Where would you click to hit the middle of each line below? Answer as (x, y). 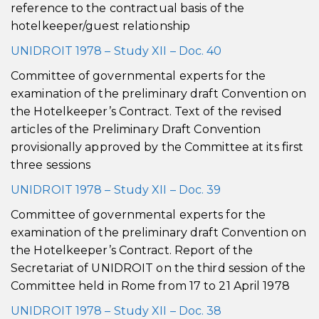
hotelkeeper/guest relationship (101, 26)
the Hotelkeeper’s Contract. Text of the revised (146, 111)
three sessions (51, 165)
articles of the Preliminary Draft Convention (136, 129)
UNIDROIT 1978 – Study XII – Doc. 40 (116, 51)
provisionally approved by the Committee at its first (157, 147)
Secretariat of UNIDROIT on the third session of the (158, 268)
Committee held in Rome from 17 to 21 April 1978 (150, 286)
